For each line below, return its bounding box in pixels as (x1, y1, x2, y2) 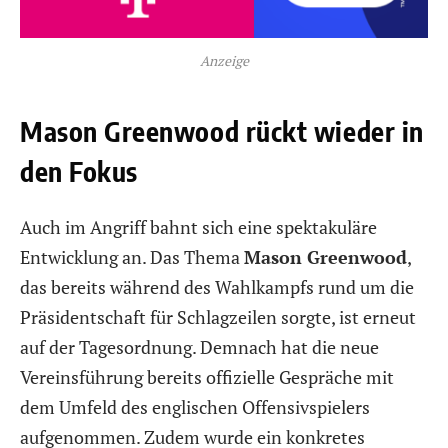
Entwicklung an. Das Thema (20, 244, 244, 269)
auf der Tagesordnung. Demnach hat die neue (20, 334, 379, 359)
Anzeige (199, 52, 249, 71)
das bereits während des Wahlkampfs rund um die (20, 274, 414, 299)
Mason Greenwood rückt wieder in (20, 114, 424, 149)
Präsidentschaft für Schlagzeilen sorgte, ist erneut (20, 304, 416, 329)
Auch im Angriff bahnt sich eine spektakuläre (20, 214, 377, 239)
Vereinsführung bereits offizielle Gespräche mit (20, 364, 394, 389)
